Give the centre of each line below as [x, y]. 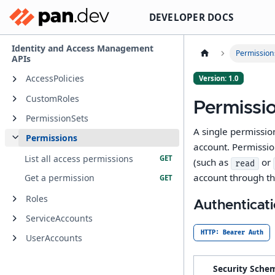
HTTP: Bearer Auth [232, 232]
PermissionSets [57, 118]
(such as [212, 162]
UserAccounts [54, 238]
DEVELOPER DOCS [191, 17]
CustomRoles [52, 98]
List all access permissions [79, 158]
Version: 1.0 [219, 79]
